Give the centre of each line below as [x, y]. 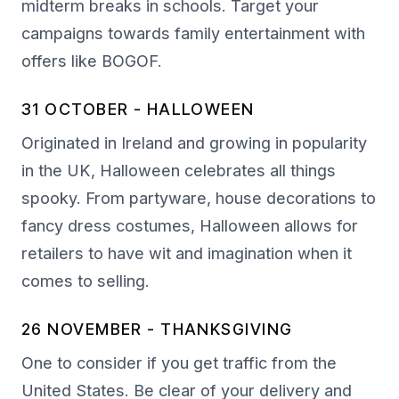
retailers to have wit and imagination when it [187, 254]
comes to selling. [85, 281]
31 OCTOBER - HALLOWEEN [138, 110]
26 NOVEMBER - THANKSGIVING [157, 330]
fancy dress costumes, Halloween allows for [190, 226]
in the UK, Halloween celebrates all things [179, 171]
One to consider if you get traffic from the [179, 363]
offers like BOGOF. [92, 61]
